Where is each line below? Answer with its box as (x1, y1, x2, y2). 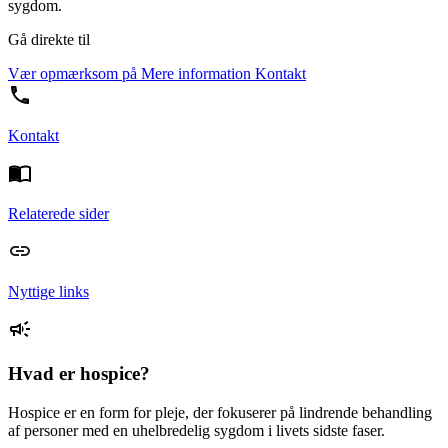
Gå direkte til (8, 30, 90, 48)
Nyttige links (8, 282, 89, 300)
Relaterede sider (8, 204, 109, 222)
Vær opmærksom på (8, 64, 137, 82)
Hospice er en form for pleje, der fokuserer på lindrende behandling (8, 404, 432, 421)
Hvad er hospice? (8, 363, 150, 385)
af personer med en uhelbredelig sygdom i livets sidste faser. (8, 422, 385, 439)
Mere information (137, 64, 251, 82)
